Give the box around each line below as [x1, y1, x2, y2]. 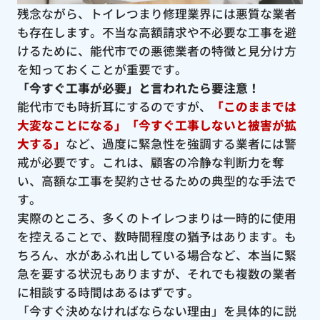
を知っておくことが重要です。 [16, 61, 187, 79]
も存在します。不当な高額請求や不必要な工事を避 [16, 24, 296, 41]
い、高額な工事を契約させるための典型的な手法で [16, 172, 296, 190]
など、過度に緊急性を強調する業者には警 [65, 135, 296, 153]
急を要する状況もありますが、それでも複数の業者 [16, 265, 296, 283]
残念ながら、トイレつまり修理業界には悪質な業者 [16, 5, 296, 23]
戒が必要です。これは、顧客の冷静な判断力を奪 [16, 154, 284, 171]
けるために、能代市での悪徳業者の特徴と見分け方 [16, 42, 296, 60]
